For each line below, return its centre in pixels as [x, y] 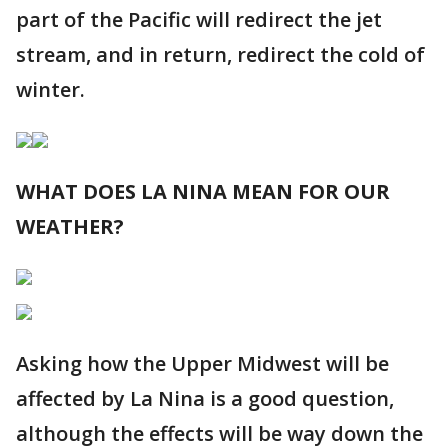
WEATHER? [70, 226]
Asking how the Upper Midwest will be [202, 363]
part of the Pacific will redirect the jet [199, 19]
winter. [50, 89]
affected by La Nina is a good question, [205, 398]
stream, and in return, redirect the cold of [220, 54]
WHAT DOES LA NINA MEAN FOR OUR [203, 191]
